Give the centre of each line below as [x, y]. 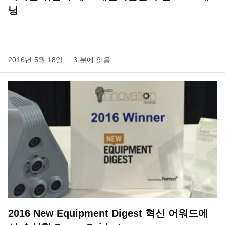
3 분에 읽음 [92, 60]
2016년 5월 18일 [37, 60]
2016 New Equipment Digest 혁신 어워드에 [108, 213]
